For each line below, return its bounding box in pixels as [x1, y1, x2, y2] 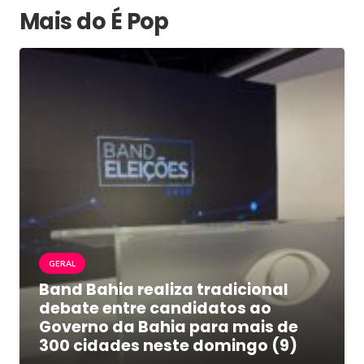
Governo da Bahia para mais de [39, 315, 298, 338]
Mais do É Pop [19, 5, 169, 37]
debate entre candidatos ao [39, 297, 271, 319]
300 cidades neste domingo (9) [39, 334, 297, 357]
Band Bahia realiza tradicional [39, 278, 288, 301]
